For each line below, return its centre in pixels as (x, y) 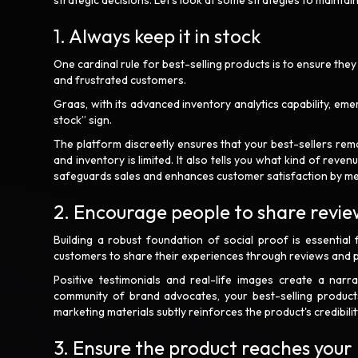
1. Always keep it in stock (159, 36)
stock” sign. (84, 120)
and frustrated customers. (121, 80)
